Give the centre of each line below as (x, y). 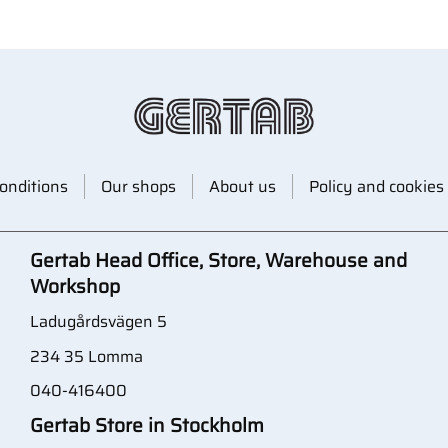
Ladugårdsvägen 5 (100, 322)
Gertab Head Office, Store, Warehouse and (218, 259)
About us (242, 186)
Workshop (75, 285)
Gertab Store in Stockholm (147, 424)
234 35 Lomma (86, 356)
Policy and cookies (376, 186)
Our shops (138, 186)
